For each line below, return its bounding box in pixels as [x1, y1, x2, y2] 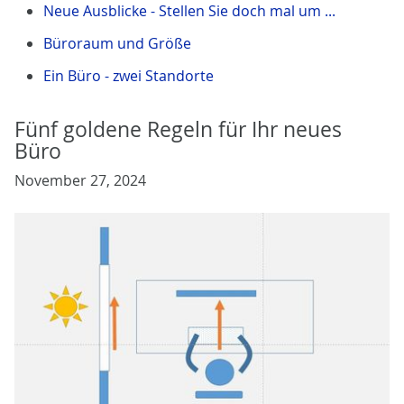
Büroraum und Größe [43, 32, 191, 53]
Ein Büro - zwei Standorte [43, 65, 214, 86]
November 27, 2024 [14, 170, 146, 190]
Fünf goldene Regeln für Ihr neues [14, 115, 342, 143]
